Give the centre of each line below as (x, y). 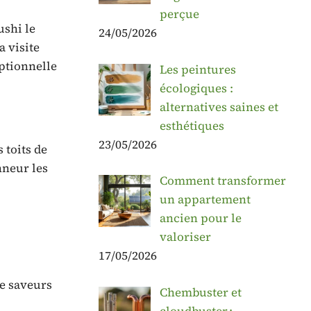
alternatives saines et (219, 107)
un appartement (205, 200)
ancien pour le (200, 218)
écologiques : (196, 88)
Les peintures (197, 69)
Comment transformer (222, 181)
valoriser (185, 237)
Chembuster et (200, 292)
